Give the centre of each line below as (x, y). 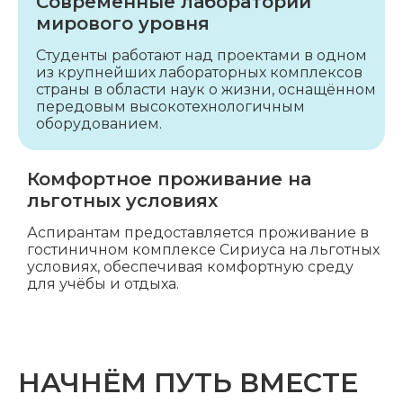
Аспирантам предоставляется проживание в (198, 233)
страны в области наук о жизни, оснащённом (206, 90)
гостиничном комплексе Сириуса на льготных (203, 250)
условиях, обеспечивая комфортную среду (190, 267)
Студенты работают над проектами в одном (201, 55)
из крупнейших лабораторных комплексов (199, 72)
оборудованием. (99, 124)
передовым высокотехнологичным (170, 107)
